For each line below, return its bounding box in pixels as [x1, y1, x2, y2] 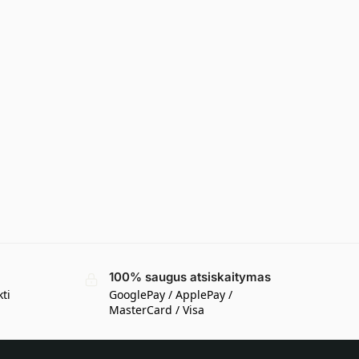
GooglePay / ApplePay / [108, 287, 232, 303]
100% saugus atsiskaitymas [108, 269, 271, 285]
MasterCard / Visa [108, 302, 204, 318]
